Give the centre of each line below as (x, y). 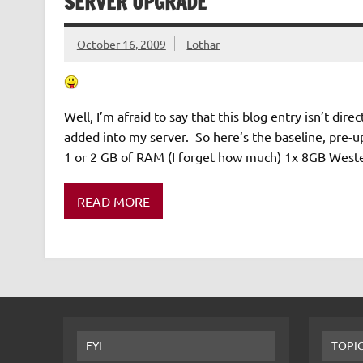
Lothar (203, 43)
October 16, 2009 (121, 43)
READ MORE (113, 201)
